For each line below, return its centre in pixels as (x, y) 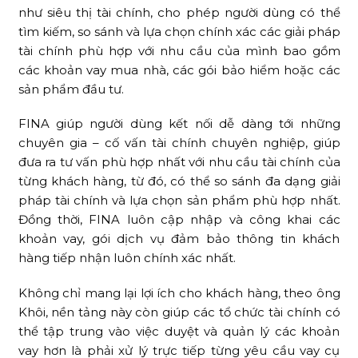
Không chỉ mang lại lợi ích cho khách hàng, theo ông (179, 292)
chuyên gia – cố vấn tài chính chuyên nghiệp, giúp (179, 143)
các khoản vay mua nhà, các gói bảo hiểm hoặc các (179, 70)
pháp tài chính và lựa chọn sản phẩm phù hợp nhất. (179, 201)
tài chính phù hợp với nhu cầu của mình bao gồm (179, 50)
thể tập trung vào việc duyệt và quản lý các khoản (179, 331)
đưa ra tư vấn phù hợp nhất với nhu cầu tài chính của (179, 162)
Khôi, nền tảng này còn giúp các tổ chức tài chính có (179, 312)
